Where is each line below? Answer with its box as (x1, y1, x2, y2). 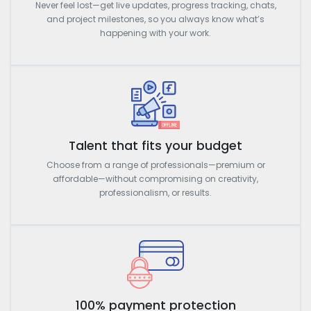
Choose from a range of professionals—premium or (46, 158, 265, 171)
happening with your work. (100, 26, 211, 39)
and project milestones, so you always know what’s (47, 12, 264, 25)
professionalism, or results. (99, 186, 212, 199)
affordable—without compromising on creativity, (53, 172, 258, 185)
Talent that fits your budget (69, 137, 242, 154)
